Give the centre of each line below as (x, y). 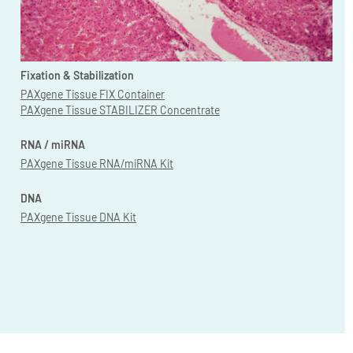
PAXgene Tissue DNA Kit (78, 217)
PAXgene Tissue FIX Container (93, 94)
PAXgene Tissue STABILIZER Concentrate (120, 110)
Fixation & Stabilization (77, 75)
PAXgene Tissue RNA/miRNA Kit (97, 163)
